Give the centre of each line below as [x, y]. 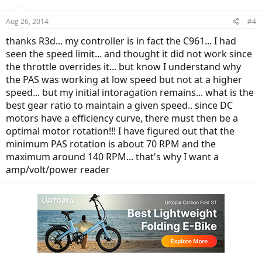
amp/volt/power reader [58, 170]
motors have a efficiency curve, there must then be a [122, 118]
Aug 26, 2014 [27, 21]
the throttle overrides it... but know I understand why [123, 67]
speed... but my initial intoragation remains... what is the [130, 92]
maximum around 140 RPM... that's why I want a [112, 157]
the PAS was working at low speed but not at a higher [124, 80]
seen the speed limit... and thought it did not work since [129, 54]
